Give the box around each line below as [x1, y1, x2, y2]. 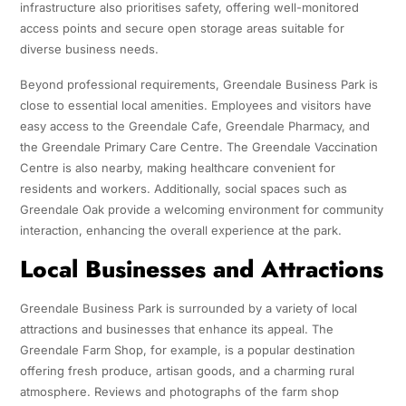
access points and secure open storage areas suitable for [19, 21, 344, 36]
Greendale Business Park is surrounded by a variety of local [19, 301, 357, 316]
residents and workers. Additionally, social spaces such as [19, 181, 347, 197]
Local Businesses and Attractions [19, 252, 383, 287]
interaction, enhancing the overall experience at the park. [19, 223, 342, 238]
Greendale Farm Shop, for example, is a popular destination [19, 343, 355, 358]
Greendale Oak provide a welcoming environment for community [19, 202, 383, 217]
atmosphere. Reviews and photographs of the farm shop [19, 384, 339, 400]
